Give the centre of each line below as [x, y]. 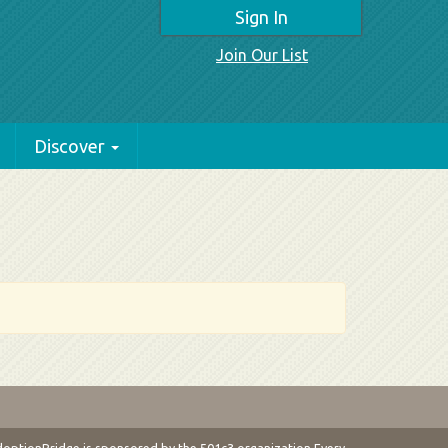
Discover [69, 146]
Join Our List [262, 55]
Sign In [261, 17]
